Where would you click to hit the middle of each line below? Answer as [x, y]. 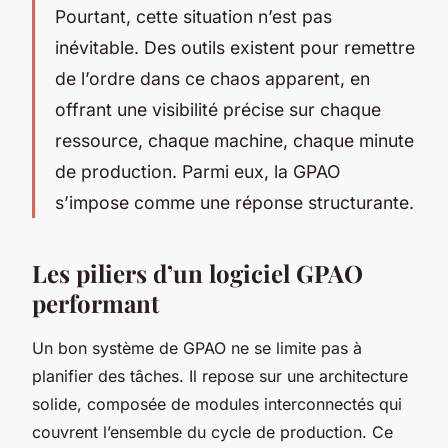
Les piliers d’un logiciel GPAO [197, 272]
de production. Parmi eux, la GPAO [197, 171]
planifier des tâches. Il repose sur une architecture [220, 375]
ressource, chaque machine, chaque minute [234, 140]
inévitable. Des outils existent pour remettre [235, 47]
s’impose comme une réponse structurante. [234, 202]
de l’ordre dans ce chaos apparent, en [212, 78]
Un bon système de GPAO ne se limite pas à [197, 347]
